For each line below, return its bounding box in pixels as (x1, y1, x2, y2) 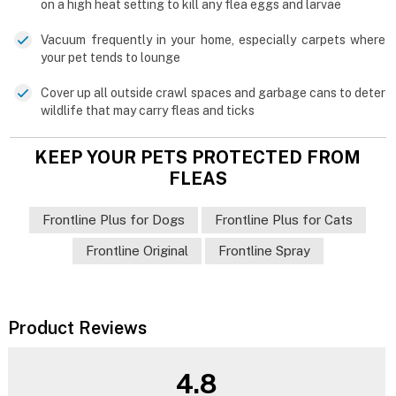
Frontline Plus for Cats (215, 212, 354, 228)
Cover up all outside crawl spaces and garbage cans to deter (41, 86, 386, 101)
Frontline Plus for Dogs (42, 212, 186, 228)
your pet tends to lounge (41, 50, 181, 65)
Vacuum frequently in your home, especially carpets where (41, 33, 386, 48)
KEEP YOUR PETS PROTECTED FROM (34, 147, 362, 169)
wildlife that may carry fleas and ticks (41, 103, 255, 118)
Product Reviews (7, 316, 147, 339)
